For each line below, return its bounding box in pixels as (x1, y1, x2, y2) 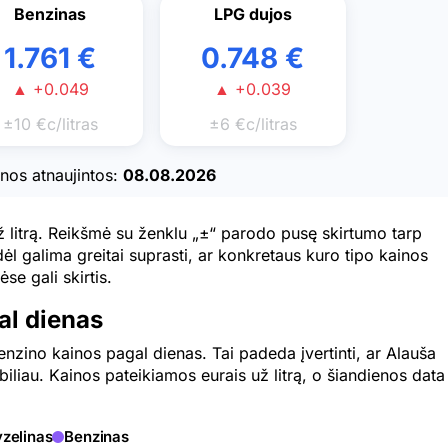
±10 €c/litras (2, 114, 98, 135)
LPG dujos (213, 4, 292, 25)
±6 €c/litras (208, 114, 297, 135)
